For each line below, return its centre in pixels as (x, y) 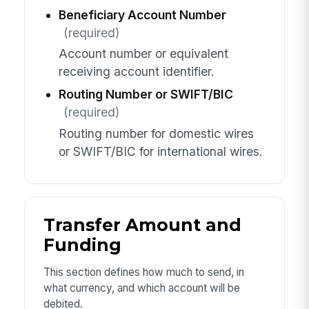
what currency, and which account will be (141, 288)
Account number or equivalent (143, 54)
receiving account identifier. (136, 72)
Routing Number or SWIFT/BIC (146, 94)
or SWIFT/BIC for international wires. (160, 151)
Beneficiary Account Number (142, 15)
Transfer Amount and (142, 225)
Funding (82, 245)
